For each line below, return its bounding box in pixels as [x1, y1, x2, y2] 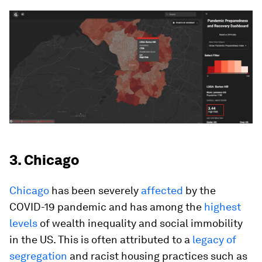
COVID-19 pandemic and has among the [9, 201, 204, 213]
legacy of [192, 233, 236, 246]
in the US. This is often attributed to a [9, 233, 192, 246]
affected [141, 184, 185, 197]
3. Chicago [9, 151, 80, 169]
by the [185, 184, 216, 197]
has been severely [49, 184, 141, 197]
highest [204, 201, 241, 213]
